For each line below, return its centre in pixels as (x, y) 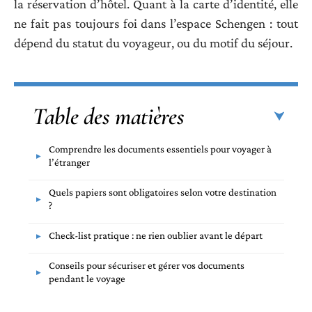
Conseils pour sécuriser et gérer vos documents (147, 266)
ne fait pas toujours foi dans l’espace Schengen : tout (156, 23)
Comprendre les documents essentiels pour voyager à (160, 149)
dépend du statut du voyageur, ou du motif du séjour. (153, 42)
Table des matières (109, 117)
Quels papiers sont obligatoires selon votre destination (163, 193)
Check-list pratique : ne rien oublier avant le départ (156, 236)
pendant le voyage (87, 279)
